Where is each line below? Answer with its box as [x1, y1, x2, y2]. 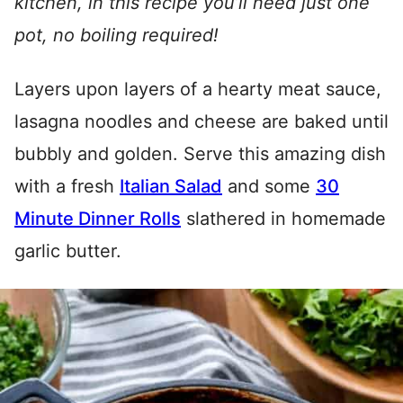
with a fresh [14, 175, 120, 197]
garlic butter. [14, 240, 121, 262]
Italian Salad [120, 175, 222, 197]
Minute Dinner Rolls [14, 208, 181, 229]
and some [222, 175, 316, 197]
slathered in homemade [181, 208, 386, 229]
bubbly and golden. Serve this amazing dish [14, 143, 386, 165]
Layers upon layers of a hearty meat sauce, [14, 78, 381, 100]
